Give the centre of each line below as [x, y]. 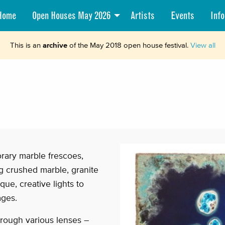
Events [182, 16]
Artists [142, 16]
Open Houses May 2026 [71, 16]
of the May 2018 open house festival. [129, 45]
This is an [26, 45]
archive [55, 45]
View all [203, 45]
